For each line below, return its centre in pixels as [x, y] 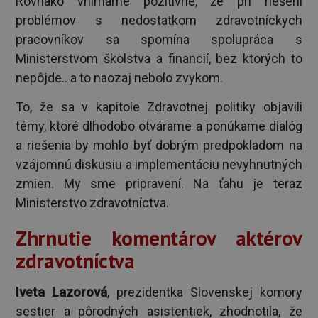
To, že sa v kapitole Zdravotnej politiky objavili [159, 106]
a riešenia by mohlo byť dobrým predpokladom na [159, 145]
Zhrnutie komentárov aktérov [159, 238]
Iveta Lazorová [62, 292]
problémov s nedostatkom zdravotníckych [159, 20]
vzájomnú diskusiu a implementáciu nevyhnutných [159, 164]
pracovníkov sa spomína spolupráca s [159, 39]
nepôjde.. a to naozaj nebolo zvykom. [121, 77]
